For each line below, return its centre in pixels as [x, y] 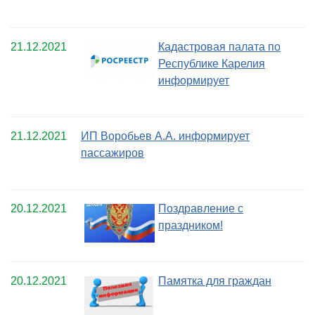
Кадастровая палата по [219, 46]
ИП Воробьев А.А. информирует [165, 136]
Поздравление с [201, 208]
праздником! [191, 225]
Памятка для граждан [215, 281]
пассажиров [112, 153]
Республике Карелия [212, 63]
